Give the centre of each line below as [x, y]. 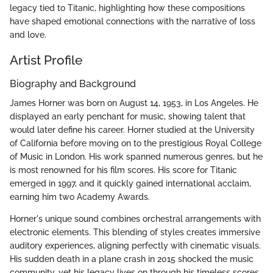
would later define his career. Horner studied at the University [132, 130]
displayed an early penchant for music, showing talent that [128, 117]
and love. [28, 34]
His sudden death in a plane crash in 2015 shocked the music [132, 259]
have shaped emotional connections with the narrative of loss [133, 21]
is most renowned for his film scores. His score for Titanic [123, 170]
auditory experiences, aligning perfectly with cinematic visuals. [135, 246]
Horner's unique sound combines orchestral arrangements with [135, 219]
